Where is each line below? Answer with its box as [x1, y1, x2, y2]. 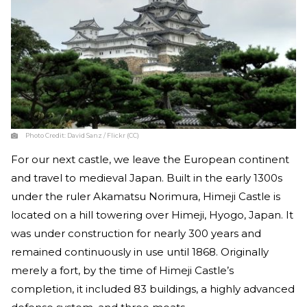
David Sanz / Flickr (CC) [67, 132, 139, 140]
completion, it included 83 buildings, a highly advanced [11, 282, 295, 296]
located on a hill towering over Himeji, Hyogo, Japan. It [11, 208, 293, 222]
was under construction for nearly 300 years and [11, 227, 261, 241]
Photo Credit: [25, 132, 67, 140]
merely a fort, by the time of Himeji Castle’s [11, 264, 234, 278]
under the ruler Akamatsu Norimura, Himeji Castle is [11, 190, 280, 204]
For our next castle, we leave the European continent [11, 153, 289, 167]
